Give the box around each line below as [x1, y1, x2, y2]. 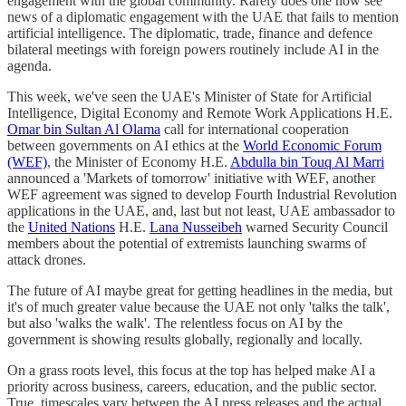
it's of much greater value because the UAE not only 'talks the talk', [7, 298, 390, 314]
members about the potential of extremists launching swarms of [7, 235, 366, 251]
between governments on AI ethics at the [7, 137, 243, 153]
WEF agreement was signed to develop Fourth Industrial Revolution [7, 186, 397, 202]
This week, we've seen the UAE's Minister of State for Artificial [7, 88, 372, 104]
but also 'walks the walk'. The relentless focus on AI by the [7, 314, 343, 331]
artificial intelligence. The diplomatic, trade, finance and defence [7, 24, 372, 41]
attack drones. [7, 251, 86, 267]
